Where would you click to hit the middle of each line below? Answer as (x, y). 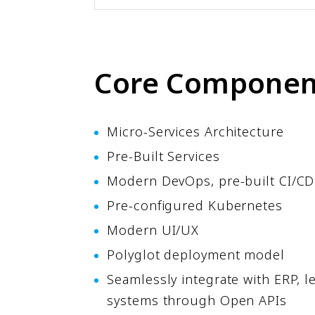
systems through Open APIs (197, 301)
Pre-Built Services (163, 156)
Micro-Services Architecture (195, 132)
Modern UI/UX (153, 230)
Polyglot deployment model (196, 255)
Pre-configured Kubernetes (195, 206)
